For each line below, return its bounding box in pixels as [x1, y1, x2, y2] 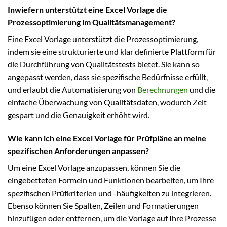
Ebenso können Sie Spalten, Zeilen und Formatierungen [8, 200, 199, 210]
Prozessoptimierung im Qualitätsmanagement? [8, 17, 175, 27]
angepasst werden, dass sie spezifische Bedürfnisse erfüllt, [8, 71, 208, 82]
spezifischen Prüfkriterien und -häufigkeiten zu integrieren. [8, 187, 211, 198]
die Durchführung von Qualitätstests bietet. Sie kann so [8, 59, 200, 69]
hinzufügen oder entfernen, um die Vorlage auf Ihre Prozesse [8, 213, 216, 223]
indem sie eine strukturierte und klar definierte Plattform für [8, 46, 216, 56]
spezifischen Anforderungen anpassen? [8, 145, 149, 156]
